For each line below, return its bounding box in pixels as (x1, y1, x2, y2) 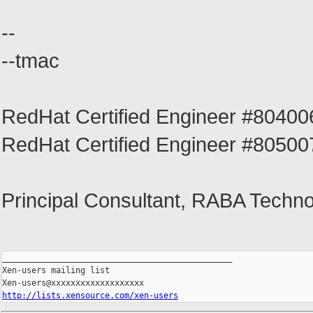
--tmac (1, 49, 59, 73)
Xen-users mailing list (2, 265, 110, 276)
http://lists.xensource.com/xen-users (2, 291, 178, 301)
